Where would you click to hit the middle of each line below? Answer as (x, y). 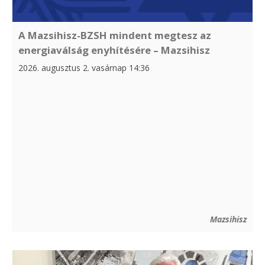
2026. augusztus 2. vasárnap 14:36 (84, 68)
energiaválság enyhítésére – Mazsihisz (114, 50)
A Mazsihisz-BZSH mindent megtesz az (115, 35)
